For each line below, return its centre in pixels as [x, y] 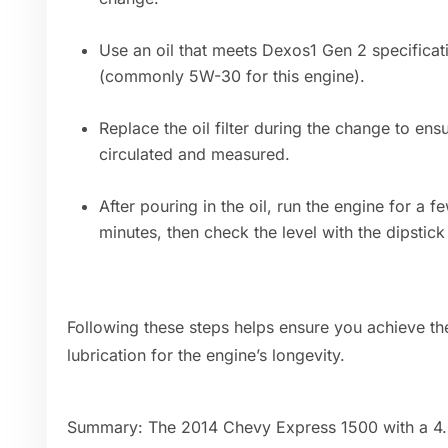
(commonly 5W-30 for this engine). [232, 76]
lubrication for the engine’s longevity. [206, 355]
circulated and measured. [194, 154]
